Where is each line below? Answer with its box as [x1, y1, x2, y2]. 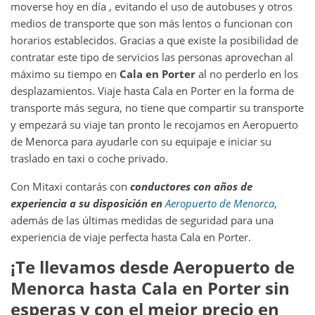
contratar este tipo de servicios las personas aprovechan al [11, 49, 293, 64]
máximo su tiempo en [11, 66, 120, 81]
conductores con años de [130, 179, 252, 193]
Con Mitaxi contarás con [11, 179, 130, 193]
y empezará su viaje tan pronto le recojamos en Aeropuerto [11, 117, 298, 131]
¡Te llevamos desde [11, 255, 173, 278]
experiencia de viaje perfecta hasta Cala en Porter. [11, 229, 254, 244]
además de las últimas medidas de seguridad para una [11, 212, 274, 227]
